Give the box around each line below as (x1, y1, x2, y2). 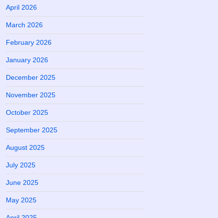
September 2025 (6, 126, 57, 134)
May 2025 (6, 196, 36, 204)
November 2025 (6, 91, 55, 99)
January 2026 (6, 56, 48, 64)
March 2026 (6, 21, 43, 29)
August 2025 (6, 144, 45, 151)
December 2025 (6, 73, 55, 81)
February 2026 (6, 38, 52, 46)
